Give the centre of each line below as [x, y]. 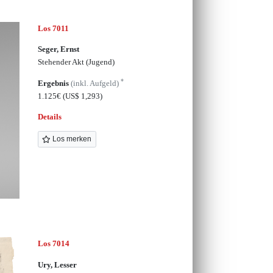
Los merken [71, 139]
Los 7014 [53, 244]
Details [49, 116]
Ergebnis [54, 83]
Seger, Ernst [58, 49]
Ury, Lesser [57, 264]
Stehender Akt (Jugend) [76, 62]
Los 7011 [53, 28]
